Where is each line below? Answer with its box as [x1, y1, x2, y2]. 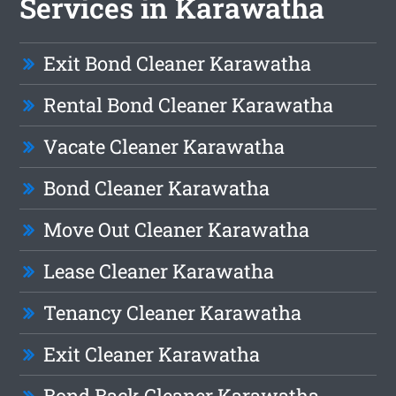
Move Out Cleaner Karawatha [43, 217, 310, 243]
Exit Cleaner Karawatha [43, 341, 261, 368]
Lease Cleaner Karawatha [43, 258, 275, 285]
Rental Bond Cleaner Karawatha [43, 92, 334, 118]
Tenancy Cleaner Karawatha [43, 300, 302, 326]
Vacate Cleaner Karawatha [43, 133, 286, 160]
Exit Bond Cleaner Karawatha [43, 50, 312, 77]
